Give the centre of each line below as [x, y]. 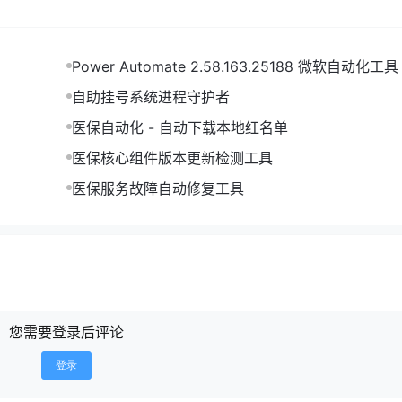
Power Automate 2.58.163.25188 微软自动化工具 [235, 66]
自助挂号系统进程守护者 [151, 97]
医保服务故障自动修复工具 [158, 188]
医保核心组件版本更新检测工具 [172, 158]
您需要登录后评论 [66, 332]
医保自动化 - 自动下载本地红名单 [180, 127]
